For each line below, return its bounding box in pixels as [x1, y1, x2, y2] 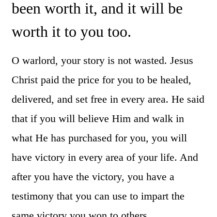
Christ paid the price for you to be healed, [12, 73, 191, 86]
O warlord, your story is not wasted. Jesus [12, 54, 193, 66]
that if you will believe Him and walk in [12, 112, 184, 124]
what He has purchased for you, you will [12, 131, 187, 144]
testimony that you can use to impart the [12, 189, 185, 202]
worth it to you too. [12, 22, 131, 40]
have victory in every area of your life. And [12, 151, 198, 163]
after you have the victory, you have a [12, 170, 174, 183]
